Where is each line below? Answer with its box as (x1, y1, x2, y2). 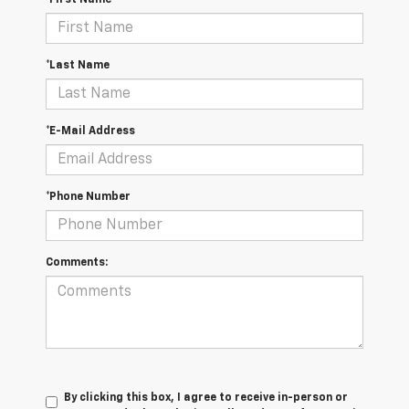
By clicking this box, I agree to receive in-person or (64, 393, 348, 404)
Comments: (46, 257, 108, 269)
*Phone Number (46, 192, 131, 204)
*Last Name (46, 60, 110, 72)
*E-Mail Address (46, 126, 135, 138)
